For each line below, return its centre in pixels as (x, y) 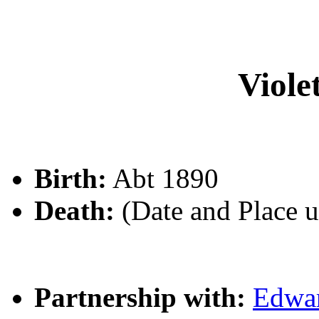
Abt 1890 (163, 179)
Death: (74, 211)
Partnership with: (140, 298)
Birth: (70, 179)
